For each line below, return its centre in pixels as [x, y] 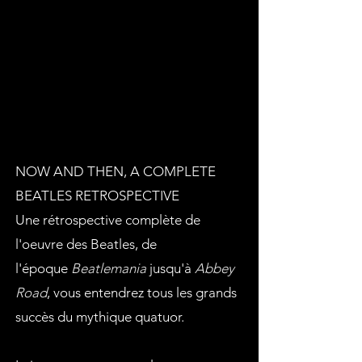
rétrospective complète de [122, 220]
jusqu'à [170, 268]
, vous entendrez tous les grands [142, 293]
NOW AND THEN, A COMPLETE [116, 171]
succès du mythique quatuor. [100, 317]
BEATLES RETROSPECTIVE [97, 196]
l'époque [43, 268]
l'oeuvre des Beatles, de [86, 244]
